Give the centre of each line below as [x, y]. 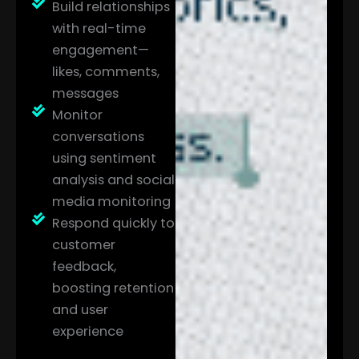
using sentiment [104, 158]
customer [84, 244]
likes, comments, [106, 71]
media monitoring [111, 201]
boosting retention [113, 288]
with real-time [99, 28]
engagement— [101, 50]
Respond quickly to [113, 223]
